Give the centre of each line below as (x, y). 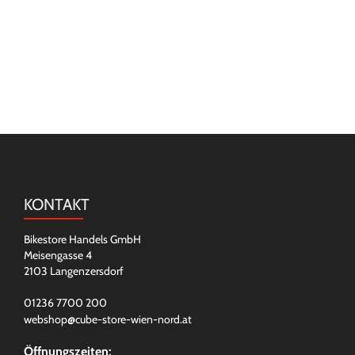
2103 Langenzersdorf (74, 271)
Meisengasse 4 (58, 255)
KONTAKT (57, 204)
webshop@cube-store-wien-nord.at (108, 319)
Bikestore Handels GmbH (82, 239)
